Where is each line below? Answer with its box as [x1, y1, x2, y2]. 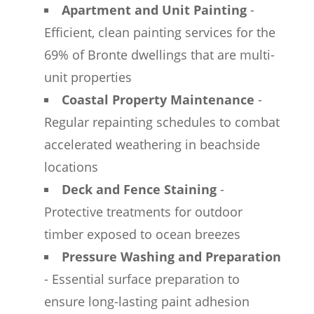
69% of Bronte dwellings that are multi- [43, 46, 275, 63]
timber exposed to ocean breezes [43, 226, 240, 243]
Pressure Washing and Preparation [61, 248, 281, 265]
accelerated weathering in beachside [43, 136, 260, 153]
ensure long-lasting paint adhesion [43, 293, 250, 310]
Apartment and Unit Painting [61, 1, 247, 18]
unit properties [43, 69, 132, 86]
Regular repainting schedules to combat [43, 114, 280, 130]
